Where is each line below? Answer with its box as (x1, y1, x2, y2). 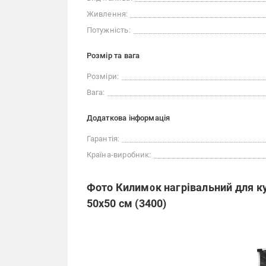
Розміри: (86, 72, 119, 81)
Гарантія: (86, 134, 120, 143)
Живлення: (86, 9, 128, 18)
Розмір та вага (86, 51, 140, 60)
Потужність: (86, 26, 131, 34)
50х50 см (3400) (86, 197, 167, 210)
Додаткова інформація (86, 113, 170, 122)
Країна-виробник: (86, 150, 151, 159)
